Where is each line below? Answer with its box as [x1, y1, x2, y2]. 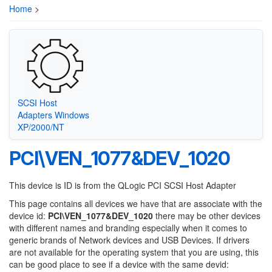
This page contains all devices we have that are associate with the [9, 197, 262, 209]
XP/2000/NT [17, 120, 64, 133]
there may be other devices [153, 209, 260, 222]
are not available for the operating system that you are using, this [9, 246, 259, 258]
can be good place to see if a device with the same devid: [9, 258, 229, 270]
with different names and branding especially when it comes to [9, 222, 247, 234]
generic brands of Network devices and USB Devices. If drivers [9, 234, 250, 246]
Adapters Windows [17, 108, 89, 121]
